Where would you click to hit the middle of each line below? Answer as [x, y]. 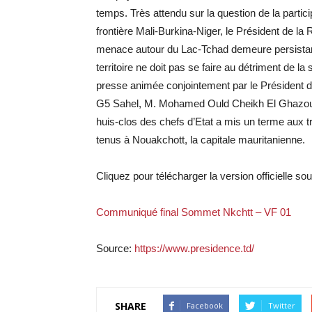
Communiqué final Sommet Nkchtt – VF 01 [194, 212]
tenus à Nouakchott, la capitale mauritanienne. [201, 140]
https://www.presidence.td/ [194, 249]
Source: [115, 249]
